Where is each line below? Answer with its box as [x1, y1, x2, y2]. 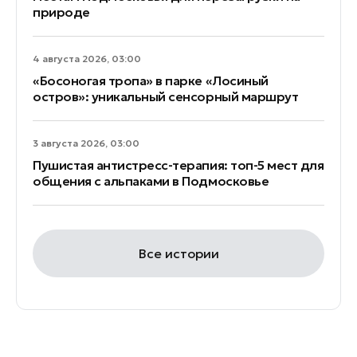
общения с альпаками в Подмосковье [33, 172, 269, 189]
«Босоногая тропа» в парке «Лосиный [33, 72, 269, 88]
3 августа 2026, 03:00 [33, 136, 139, 149]
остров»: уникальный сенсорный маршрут [33, 88, 299, 104]
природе [33, 3, 90, 20]
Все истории [138, 245, 219, 261]
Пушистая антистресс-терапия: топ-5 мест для [33, 156, 324, 173]
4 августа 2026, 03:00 [33, 52, 141, 65]
